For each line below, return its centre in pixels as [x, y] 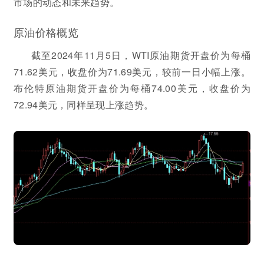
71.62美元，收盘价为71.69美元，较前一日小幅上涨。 [132, 72]
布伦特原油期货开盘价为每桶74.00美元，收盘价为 [132, 88]
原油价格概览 [46, 32]
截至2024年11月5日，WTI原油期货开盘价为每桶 [141, 55]
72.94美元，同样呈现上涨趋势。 [84, 105]
